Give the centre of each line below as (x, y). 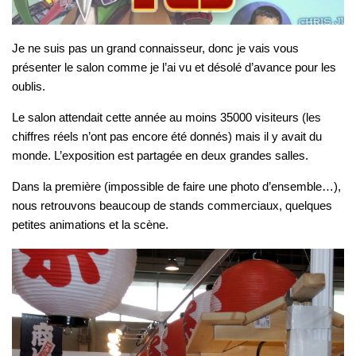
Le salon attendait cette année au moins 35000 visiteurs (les (166, 117)
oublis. (29, 86)
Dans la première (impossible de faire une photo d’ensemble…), (176, 186)
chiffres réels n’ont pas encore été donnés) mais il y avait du (167, 136)
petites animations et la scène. (90, 224)
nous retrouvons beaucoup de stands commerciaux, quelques (172, 205)
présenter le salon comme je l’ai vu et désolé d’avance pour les (174, 67)
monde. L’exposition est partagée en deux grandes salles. (160, 155)
